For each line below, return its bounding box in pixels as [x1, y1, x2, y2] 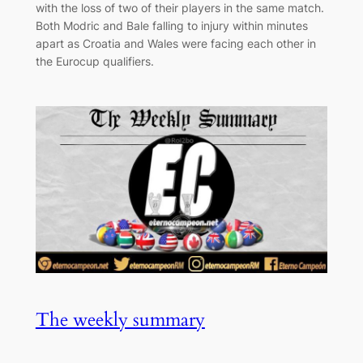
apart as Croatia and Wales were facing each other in [35, 36, 316, 50]
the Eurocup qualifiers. [35, 53, 154, 68]
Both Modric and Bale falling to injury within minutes [35, 18, 308, 32]
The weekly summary [35, 307, 205, 333]
